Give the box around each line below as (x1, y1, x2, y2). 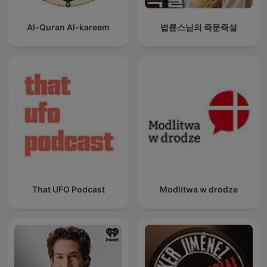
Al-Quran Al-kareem (27, 22, 110, 33)
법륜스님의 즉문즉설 (160, 22, 237, 33)
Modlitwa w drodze (160, 184, 238, 195)
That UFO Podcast (32, 184, 105, 195)
